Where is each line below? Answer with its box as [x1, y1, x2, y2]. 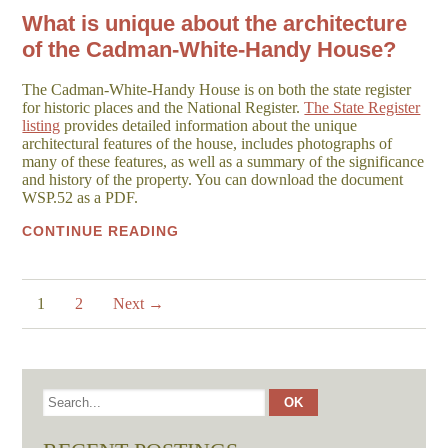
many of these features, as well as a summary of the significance [22, 152, 425, 170]
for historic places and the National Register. [22, 98, 305, 116]
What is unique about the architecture [22, 10, 408, 36]
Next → [113, 294, 165, 312]
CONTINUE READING [22, 222, 180, 239]
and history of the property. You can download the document [22, 170, 404, 188]
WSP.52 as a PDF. [22, 188, 139, 206]
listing [22, 116, 61, 134]
